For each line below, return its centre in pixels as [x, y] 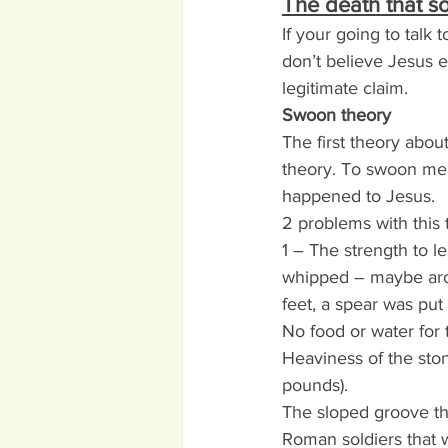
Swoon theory [336, 115]
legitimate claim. [345, 88]
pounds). [315, 385]
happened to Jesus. [358, 196]
